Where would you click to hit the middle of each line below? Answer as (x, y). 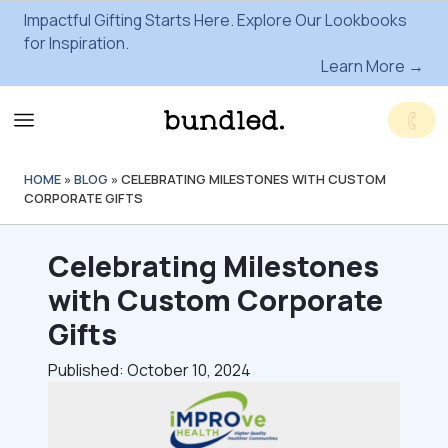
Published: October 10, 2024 (149, 370)
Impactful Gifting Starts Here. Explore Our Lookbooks (215, 20)
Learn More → (372, 66)
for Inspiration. (76, 43)
